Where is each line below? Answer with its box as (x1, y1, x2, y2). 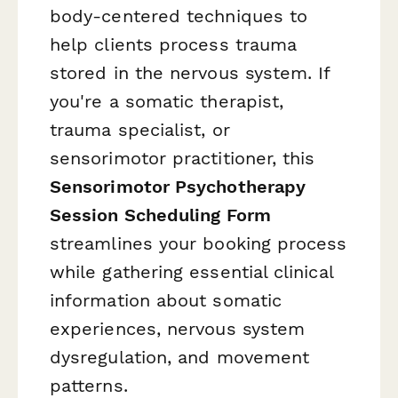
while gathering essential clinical (50, 261, 333, 283)
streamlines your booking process (50, 233, 347, 255)
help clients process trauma (50, 34, 298, 56)
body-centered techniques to (50, 5, 308, 28)
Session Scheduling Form (50, 204, 271, 227)
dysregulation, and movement (50, 346, 310, 369)
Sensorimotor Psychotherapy (50, 176, 306, 198)
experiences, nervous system (50, 318, 306, 340)
